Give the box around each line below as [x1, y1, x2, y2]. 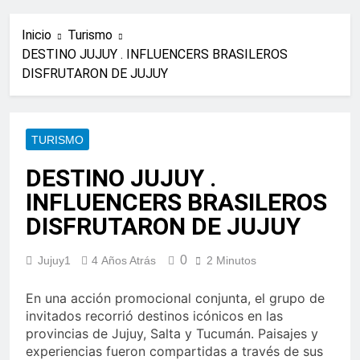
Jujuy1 [38, 254, 71, 268]
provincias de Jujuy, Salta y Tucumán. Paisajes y [26, 325, 318, 342]
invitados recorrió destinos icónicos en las [26, 308, 283, 325]
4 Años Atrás [92, 254, 156, 268]
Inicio [22, 27, 51, 43]
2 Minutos [207, 254, 256, 268]
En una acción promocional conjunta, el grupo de [26, 290, 325, 307]
